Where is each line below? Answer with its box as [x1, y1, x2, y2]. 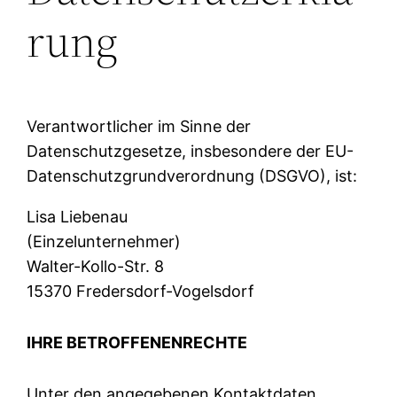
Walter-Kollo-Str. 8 [27, 256, 165, 276]
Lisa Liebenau [27, 206, 128, 226]
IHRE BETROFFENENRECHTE [27, 332, 248, 352]
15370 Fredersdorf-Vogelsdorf [27, 281, 255, 300]
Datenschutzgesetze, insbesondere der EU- [27, 141, 354, 160]
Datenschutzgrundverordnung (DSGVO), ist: [27, 166, 358, 185]
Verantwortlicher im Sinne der [27, 116, 252, 136]
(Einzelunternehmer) [27, 231, 182, 251]
